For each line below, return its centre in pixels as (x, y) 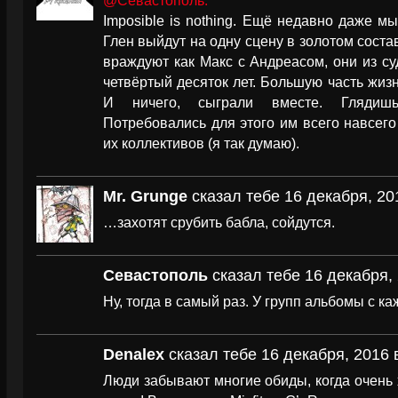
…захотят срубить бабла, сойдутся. (219, 222)
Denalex (134, 354)
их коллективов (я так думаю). (201, 143)
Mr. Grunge (145, 196)
